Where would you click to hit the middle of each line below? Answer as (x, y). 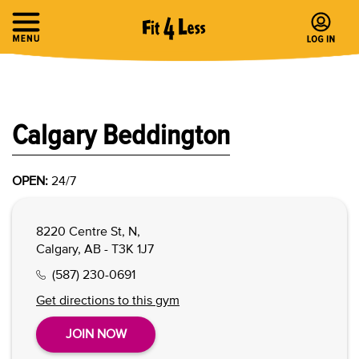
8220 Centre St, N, (88, 231)
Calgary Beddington (121, 134)
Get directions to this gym (108, 300)
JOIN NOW (96, 333)
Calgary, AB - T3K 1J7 (95, 248)
